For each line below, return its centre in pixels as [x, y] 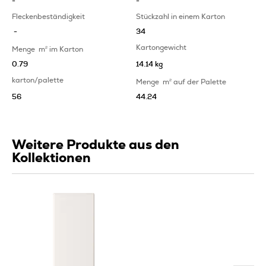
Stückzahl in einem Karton [180, 16]
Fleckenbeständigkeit [48, 16]
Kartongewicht [161, 47]
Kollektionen [51, 158]
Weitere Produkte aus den [96, 145]
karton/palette [38, 80]
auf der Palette [199, 82]
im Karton [66, 49]
